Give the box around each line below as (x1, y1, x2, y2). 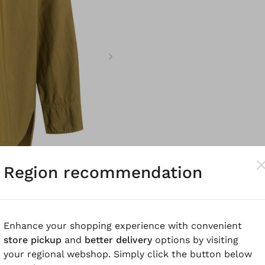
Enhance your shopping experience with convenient (4, 219, 242, 231)
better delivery (85, 234, 152, 245)
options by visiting (152, 234, 238, 245)
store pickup (4, 234, 62, 245)
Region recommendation (4, 162, 202, 182)
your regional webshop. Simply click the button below (4, 248, 252, 260)
